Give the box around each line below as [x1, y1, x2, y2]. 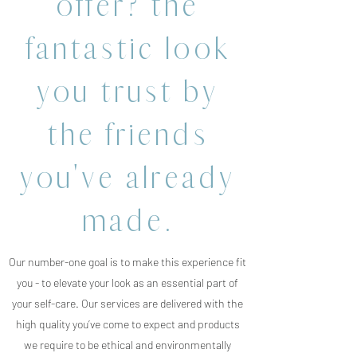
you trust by [37, 72, 218, 111]
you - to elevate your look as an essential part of [17, 276, 238, 289]
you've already [20, 158, 235, 197]
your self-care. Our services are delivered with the [12, 296, 243, 310]
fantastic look [26, 29, 229, 68]
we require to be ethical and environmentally [24, 338, 231, 351]
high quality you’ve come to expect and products [15, 317, 240, 331]
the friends [46, 115, 209, 154]
